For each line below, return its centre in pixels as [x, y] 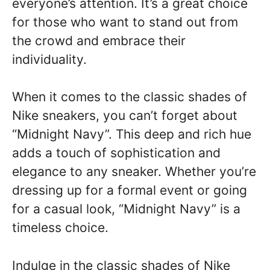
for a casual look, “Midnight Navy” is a [126, 209]
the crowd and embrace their [99, 40]
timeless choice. [60, 228]
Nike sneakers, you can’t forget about [125, 115]
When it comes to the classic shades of [130, 97]
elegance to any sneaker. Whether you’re [134, 171]
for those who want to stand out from [125, 22]
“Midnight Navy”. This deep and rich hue [132, 134]
